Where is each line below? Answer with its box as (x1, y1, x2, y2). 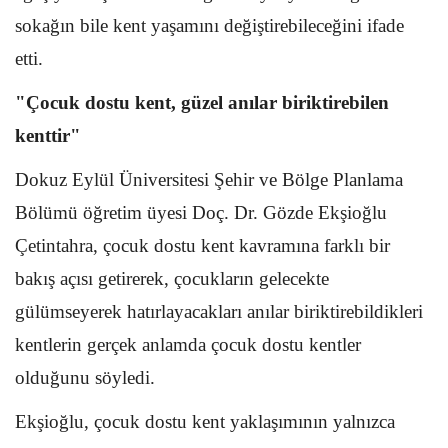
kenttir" (15, 124, 81, 146)
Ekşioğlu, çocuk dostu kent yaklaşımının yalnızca (15, 410, 395, 432)
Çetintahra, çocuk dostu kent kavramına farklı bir (15, 234, 390, 256)
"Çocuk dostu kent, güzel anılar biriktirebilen (15, 91, 389, 113)
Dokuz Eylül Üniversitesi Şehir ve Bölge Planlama (15, 168, 403, 190)
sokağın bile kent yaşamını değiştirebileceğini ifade (15, 14, 404, 36)
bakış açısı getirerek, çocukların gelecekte (15, 267, 329, 289)
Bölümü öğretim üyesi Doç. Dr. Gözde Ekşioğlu (15, 201, 387, 223)
